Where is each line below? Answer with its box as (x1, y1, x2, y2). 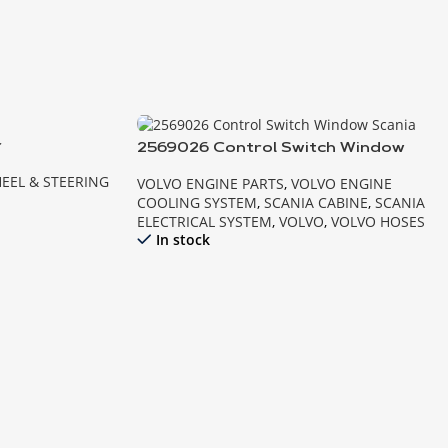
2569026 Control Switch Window (137, 142, 405, 157)
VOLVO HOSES (331, 211, 425, 231)
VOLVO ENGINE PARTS (137, 173, 284, 193)
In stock (156, 229, 210, 249)
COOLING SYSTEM (137, 192, 257, 212)
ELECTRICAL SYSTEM (137, 211, 272, 231)
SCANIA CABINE (264, 192, 368, 212)
